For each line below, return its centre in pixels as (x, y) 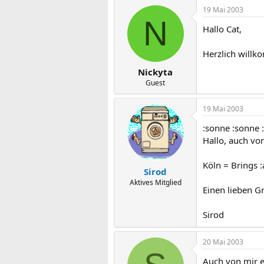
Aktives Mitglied (155, 182)
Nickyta (155, 72)
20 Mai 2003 (223, 242)
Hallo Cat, (222, 29)
